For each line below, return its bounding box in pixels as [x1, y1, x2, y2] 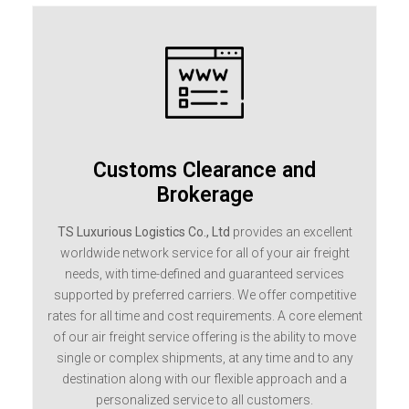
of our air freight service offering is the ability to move [53, 329, 356, 344]
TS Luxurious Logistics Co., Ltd [57, 224, 230, 239]
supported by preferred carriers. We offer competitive [53, 287, 356, 302]
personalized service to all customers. [96, 392, 313, 407]
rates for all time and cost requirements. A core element [47, 308, 362, 323]
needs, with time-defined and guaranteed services [65, 266, 344, 281]
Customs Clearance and [93, 157, 316, 183]
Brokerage [155, 182, 254, 207]
